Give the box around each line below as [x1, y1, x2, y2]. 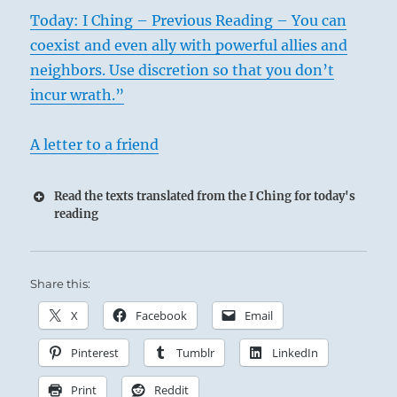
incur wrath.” [30, 86, 125, 104]
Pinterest [71, 345, 120, 361]
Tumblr [176, 345, 215, 361]
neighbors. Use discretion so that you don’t [30, 61, 335, 79]
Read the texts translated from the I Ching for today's [54, 189, 356, 204]
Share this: [30, 276, 91, 291]
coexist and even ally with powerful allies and [30, 36, 348, 54]
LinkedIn [272, 345, 319, 361]
